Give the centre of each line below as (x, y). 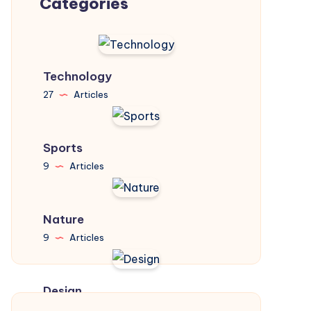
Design (62, 291)
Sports (63, 148)
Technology (77, 76)
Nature (64, 219)
